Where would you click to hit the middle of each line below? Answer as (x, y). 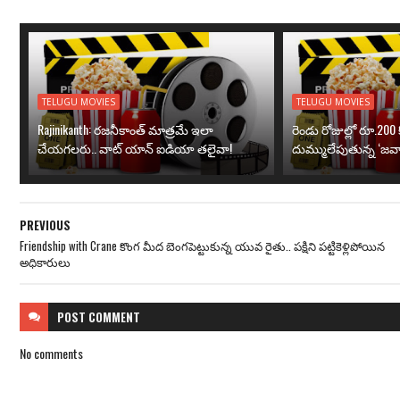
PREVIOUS (45, 225)
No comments (51, 353)
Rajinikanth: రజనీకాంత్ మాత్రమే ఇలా (125, 129)
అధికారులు (45, 262)
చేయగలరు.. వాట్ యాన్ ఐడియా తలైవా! (135, 148)
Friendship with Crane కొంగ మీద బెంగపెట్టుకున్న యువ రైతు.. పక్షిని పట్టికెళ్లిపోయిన (202, 246)
